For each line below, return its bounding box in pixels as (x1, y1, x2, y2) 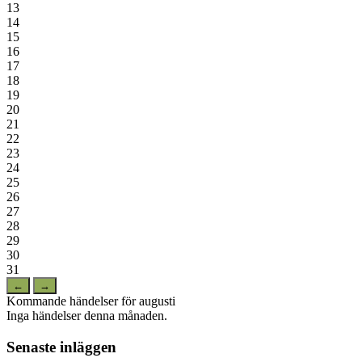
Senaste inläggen (6, 338, 116, 356)
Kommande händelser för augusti (6, 294, 175, 309)
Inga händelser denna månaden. (6, 309, 167, 323)
